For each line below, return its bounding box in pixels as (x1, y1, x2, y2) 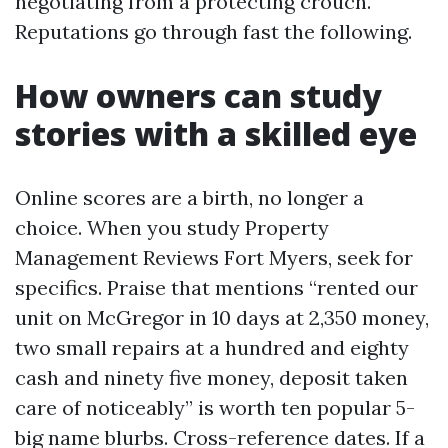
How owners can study (15, 74, 382, 117)
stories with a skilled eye (15, 112, 417, 155)
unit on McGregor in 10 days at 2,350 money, (15, 305, 429, 330)
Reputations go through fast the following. (15, 19, 412, 44)
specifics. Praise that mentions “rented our (15, 275, 418, 300)
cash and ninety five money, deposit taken (15, 365, 408, 390)
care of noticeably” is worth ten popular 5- (15, 395, 415, 420)
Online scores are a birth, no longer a (15, 185, 364, 210)
